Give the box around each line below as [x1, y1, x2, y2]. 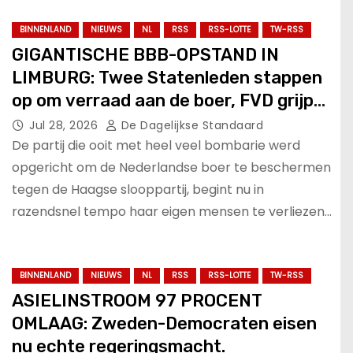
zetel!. [12, 112, 63, 134]
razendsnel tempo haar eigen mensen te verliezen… [12, 202, 332, 221]
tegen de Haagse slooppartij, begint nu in [12, 180, 264, 199]
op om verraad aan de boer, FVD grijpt [12, 89, 321, 111]
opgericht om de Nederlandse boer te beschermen [12, 158, 331, 176]
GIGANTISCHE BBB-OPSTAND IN [12, 43, 279, 65]
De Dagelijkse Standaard [117, 117, 263, 133]
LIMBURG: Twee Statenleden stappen [12, 66, 322, 88]
